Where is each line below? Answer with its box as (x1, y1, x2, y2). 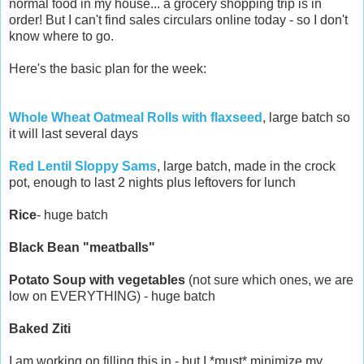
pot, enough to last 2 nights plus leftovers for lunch (9, 175, 296, 190)
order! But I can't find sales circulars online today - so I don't (9, 13, 348, 28)
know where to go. (9, 29, 114, 44)
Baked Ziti (9, 322, 71, 336)
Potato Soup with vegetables (9, 273, 185, 288)
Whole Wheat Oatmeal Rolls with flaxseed (9, 110, 262, 125)
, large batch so (262, 110, 350, 125)
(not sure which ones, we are (185, 273, 353, 288)
